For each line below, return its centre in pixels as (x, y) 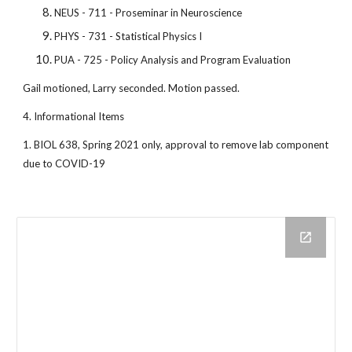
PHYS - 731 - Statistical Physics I (128, 36)
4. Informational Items (74, 116)
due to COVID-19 (66, 163)
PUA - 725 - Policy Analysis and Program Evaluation (173, 60)
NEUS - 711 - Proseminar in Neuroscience (148, 13)
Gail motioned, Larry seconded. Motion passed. (132, 88)
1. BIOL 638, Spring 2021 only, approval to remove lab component (176, 145)
